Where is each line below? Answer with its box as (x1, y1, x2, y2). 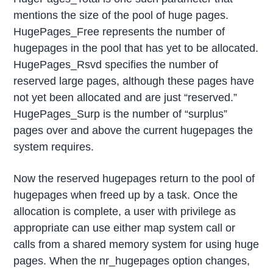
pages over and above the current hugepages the (13, 124, 253, 137)
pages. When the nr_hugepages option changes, (13, 255, 250, 268)
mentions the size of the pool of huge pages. (13, 9, 229, 22)
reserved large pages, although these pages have (13, 75, 255, 88)
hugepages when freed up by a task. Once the (13, 189, 238, 202)
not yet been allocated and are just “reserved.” (13, 91, 238, 104)
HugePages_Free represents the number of (13, 26, 225, 38)
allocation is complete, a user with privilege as (13, 205, 236, 218)
